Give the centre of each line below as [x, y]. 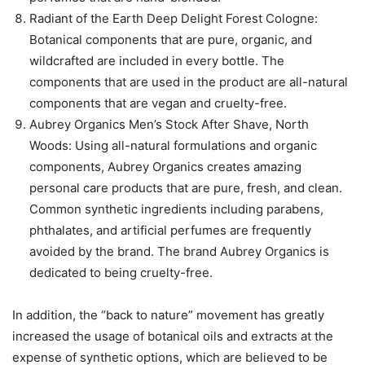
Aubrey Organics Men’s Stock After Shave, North [169, 125]
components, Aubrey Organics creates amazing [165, 167]
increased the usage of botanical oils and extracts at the [173, 336]
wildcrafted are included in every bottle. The [157, 61]
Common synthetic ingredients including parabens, [176, 209]
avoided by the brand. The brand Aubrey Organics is [179, 252]
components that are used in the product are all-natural [189, 82]
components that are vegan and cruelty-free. [158, 103]
